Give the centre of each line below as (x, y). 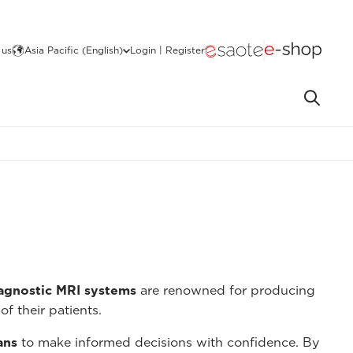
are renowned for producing (226, 290)
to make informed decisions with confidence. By (168, 342)
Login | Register (167, 50)
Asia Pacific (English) (74, 50)
